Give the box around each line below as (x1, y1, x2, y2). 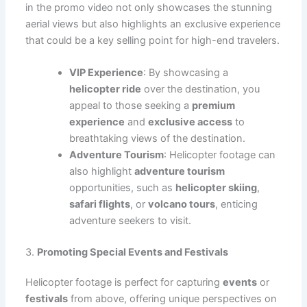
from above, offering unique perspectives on (68, 293, 278, 306)
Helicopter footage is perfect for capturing (25, 276, 223, 289)
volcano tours (148, 198, 216, 211)
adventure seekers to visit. (69, 214, 192, 228)
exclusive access (148, 116, 233, 129)
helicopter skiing (175, 182, 258, 195)
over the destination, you (141, 83, 260, 96)
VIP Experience (69, 66, 144, 79)
